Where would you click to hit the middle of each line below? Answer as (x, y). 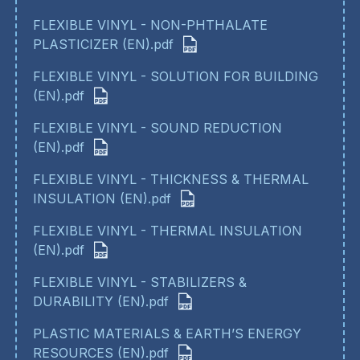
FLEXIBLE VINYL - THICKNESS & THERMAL (170, 179)
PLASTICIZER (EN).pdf (103, 44)
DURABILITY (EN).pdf (100, 301)
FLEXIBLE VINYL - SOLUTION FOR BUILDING (175, 76)
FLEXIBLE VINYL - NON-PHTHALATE (150, 25)
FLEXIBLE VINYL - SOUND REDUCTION (157, 127)
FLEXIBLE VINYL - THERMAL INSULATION (167, 230)
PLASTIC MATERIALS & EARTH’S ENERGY (167, 333)
